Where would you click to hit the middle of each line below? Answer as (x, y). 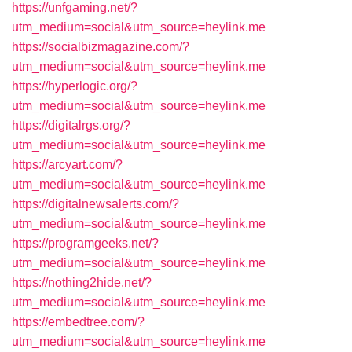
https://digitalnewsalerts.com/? (95, 204)
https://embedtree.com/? (78, 322)
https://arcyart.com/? (67, 165)
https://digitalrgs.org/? (71, 125)
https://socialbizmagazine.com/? (101, 47)
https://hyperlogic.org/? (75, 86)
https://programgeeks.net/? (85, 243)
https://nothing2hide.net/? (82, 282)
